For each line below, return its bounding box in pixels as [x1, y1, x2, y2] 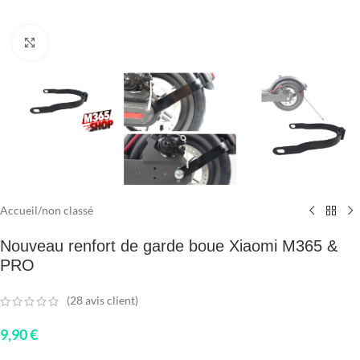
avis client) [83, 293, 138, 308]
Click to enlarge [47, 36, 122, 49]
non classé [42, 203, 93, 218]
